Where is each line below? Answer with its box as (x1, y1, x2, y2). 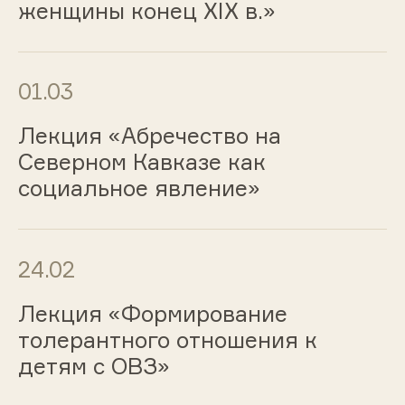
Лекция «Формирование (17, 299, 287, 327)
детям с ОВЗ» (17, 352, 170, 380)
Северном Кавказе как (17, 148, 266, 176)
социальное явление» (17, 174, 260, 202)
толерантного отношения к (17, 325, 317, 353)
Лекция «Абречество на (17, 122, 281, 150)
